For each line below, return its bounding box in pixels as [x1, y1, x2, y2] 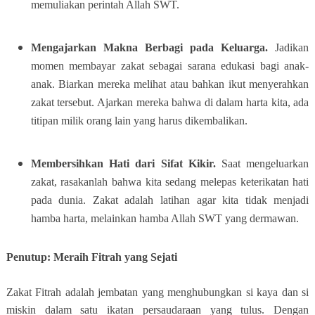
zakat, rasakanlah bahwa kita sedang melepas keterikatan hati [30, 175, 309, 188]
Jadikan [275, 41, 309, 53]
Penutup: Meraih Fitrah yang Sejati [6, 250, 177, 263]
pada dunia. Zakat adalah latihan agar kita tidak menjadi [30, 193, 309, 206]
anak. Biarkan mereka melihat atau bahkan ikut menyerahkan [30, 77, 309, 90]
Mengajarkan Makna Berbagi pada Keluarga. [30, 41, 276, 53]
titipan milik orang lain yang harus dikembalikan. [30, 114, 247, 127]
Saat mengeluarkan [221, 157, 309, 169]
